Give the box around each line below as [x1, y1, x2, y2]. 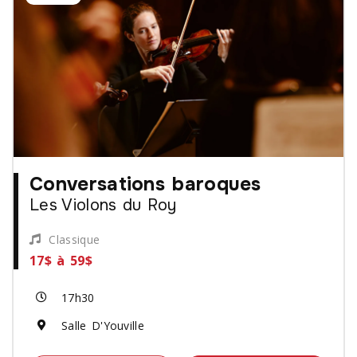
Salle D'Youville [61, 317, 144, 333]
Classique [49, 232, 100, 248]
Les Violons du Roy [29, 194, 177, 215]
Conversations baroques [29, 171, 261, 196]
